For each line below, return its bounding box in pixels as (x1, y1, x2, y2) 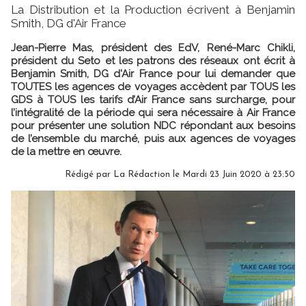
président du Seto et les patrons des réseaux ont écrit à (11, 55, 295, 67)
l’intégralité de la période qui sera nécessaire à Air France (11, 107, 295, 119)
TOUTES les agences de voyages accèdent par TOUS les (11, 81, 295, 93)
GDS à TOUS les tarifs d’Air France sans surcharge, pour (11, 94, 295, 106)
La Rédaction (113, 170, 170, 179)
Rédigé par (65, 170, 113, 179)
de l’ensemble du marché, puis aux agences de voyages (11, 133, 295, 145)
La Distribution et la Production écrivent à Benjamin (11, 3, 295, 16)
